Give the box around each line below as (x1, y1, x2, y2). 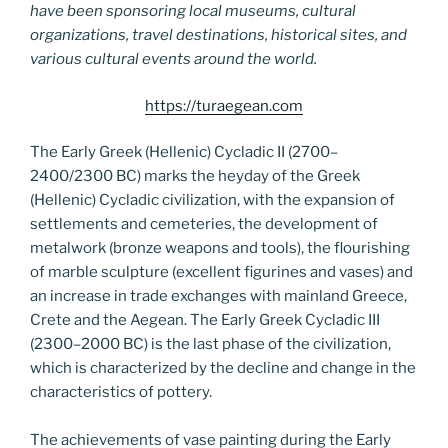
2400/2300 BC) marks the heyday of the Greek (30, 167, 360, 185)
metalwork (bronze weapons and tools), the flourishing (30, 239, 410, 257)
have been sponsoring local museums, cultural (30, 2, 356, 20)
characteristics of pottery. (30, 383, 212, 401)
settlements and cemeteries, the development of (30, 215, 378, 233)
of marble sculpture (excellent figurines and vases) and (30, 263, 413, 281)
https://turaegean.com (145, 96, 303, 115)
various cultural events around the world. (30, 50, 317, 68)
